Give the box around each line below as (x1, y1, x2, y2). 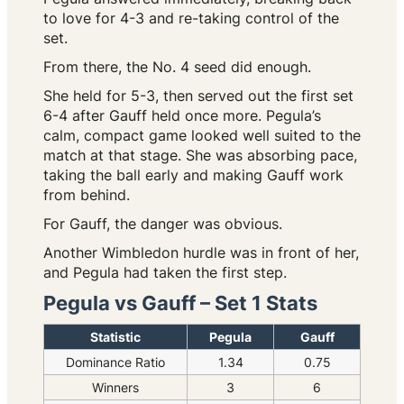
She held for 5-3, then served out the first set (43, 87, 353, 106)
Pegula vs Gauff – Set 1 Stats (43, 291, 317, 316)
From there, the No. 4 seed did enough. (43, 58, 311, 77)
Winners (92, 380, 139, 396)
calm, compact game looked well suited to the (43, 126, 361, 145)
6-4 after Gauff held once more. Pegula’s (43, 106, 321, 125)
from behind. (43, 186, 130, 205)
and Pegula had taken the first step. (43, 263, 287, 282)
